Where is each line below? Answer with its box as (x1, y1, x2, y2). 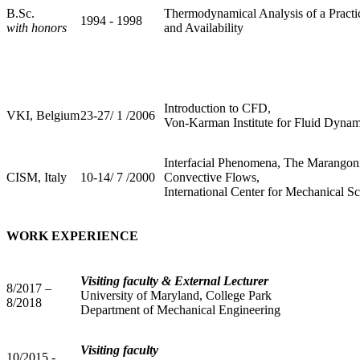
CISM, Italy (6, 170, 67, 185)
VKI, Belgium (6, 108, 80, 123)
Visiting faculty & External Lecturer (80, 273, 268, 288)
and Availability (164, 21, 243, 35)
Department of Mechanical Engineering (80, 302, 280, 317)
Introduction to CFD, (164, 101, 271, 116)
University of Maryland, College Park (80, 288, 272, 302)
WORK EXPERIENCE (6, 229, 138, 243)
